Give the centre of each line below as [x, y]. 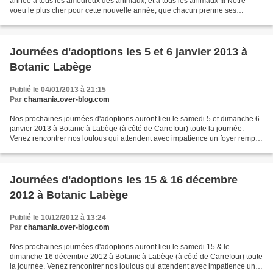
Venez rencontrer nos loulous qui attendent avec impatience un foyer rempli [134, 138]
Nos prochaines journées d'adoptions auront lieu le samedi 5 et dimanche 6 [135, 119]
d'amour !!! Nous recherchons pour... [69, 148]
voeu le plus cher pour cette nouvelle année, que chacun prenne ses [123, 10]
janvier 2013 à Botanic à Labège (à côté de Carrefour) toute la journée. [127, 128]
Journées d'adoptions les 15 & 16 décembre [124, 179]
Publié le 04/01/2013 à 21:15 [58, 89]
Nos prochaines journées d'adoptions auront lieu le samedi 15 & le [120, 246]
